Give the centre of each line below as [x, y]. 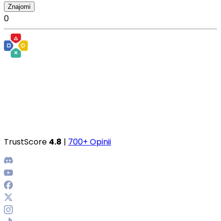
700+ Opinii [90, 142]
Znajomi [19, 7]
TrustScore [26, 142]
